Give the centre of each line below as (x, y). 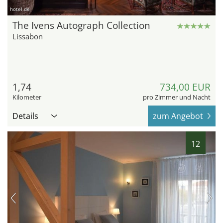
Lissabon (28, 37)
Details (25, 116)
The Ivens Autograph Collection (81, 26)
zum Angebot (178, 116)
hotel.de (20, 9)
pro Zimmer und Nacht (177, 97)
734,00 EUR (185, 87)
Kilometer (27, 97)
